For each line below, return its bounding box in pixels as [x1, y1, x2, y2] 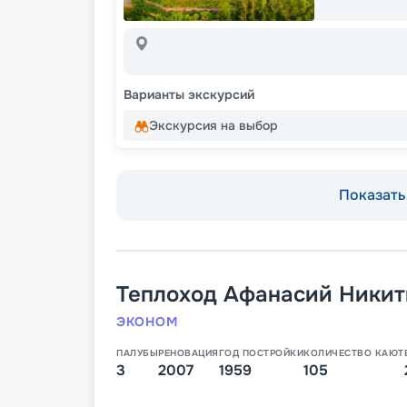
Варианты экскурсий [124, 86, 254, 104]
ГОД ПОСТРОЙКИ [218, 347, 303, 360]
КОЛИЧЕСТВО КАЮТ [303, 347, 404, 360]
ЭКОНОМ [116, 313, 178, 331]
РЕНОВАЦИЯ [158, 347, 219, 360]
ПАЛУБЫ [116, 347, 158, 360]
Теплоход [116, 281, 217, 309]
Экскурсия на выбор [149, 117, 278, 134]
